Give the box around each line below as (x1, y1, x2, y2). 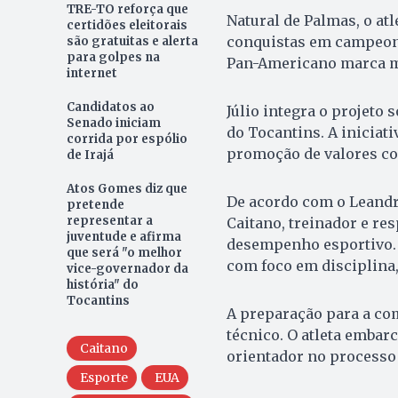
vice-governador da (66, 260, 188, 276)
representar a (66, 212, 153, 228)
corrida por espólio (66, 131, 187, 147)
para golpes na (66, 49, 160, 65)
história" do (66, 276, 139, 292)
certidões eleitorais (66, 17, 187, 33)
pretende (66, 196, 124, 212)
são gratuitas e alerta (66, 33, 198, 49)
